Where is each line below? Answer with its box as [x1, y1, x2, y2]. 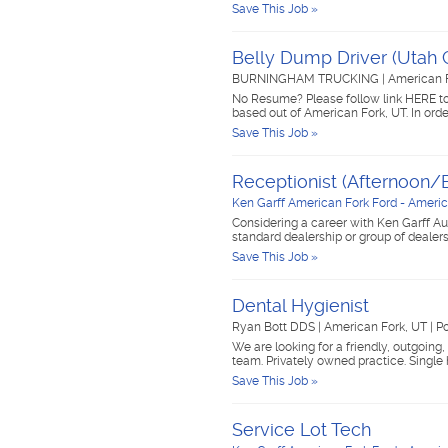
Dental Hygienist [232, 295, 369, 316]
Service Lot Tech [232, 419, 371, 440]
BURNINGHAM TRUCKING [232, 72, 382, 86]
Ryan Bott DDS [232, 320, 318, 334]
